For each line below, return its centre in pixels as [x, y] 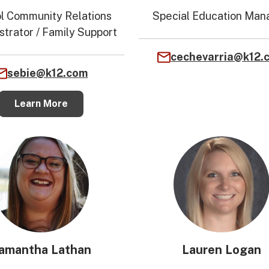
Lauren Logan [221, 250]
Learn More [41, 104]
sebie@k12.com [48, 73]
